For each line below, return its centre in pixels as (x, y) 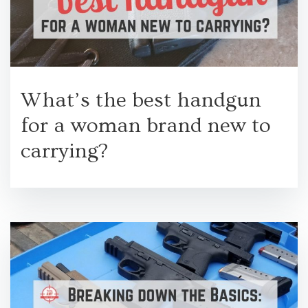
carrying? (64, 151)
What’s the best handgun (141, 100)
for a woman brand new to (146, 126)
